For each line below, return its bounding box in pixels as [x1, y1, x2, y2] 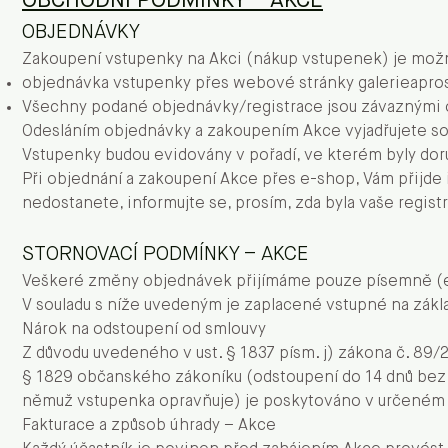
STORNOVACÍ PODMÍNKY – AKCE [22, 244, 309, 265]
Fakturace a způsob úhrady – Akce [22, 418, 276, 434]
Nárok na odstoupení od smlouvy [22, 322, 266, 338]
